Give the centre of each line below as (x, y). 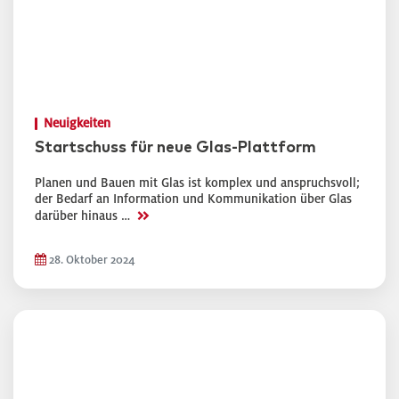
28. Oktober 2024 (91, 260)
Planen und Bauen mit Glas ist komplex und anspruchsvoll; (197, 183)
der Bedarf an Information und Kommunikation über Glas (193, 199)
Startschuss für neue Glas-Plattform (175, 148)
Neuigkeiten (77, 123)
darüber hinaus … (84, 216)
